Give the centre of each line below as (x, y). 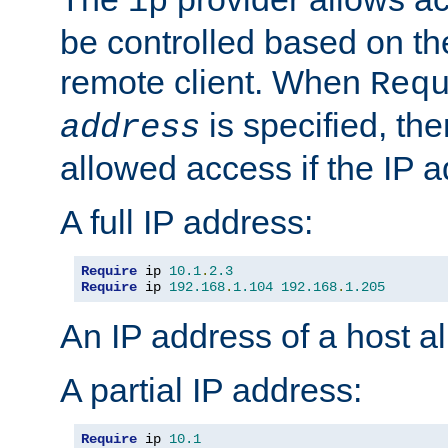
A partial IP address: (211, 390)
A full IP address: (186, 222)
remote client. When (215, 82)
